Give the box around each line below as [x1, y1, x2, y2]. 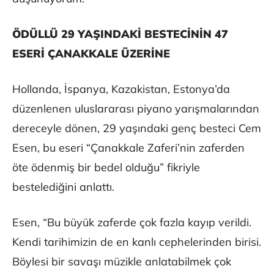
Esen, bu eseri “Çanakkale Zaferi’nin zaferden [12, 141, 245, 155]
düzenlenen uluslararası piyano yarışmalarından [12, 102, 259, 116]
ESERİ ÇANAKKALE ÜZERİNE [12, 46, 170, 61]
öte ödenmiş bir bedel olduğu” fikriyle [12, 160, 200, 175]
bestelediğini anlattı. [12, 180, 114, 194]
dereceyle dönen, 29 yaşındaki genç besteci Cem [12, 121, 261, 136]
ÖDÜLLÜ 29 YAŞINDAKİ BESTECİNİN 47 [12, 27, 228, 42]
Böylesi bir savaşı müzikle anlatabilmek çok [12, 254, 231, 269]
